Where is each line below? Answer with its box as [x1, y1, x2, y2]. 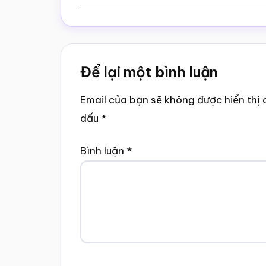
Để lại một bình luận [80, 63, 218, 81]
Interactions [60, 66, 168, 88]
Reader [60, 43, 125, 65]
